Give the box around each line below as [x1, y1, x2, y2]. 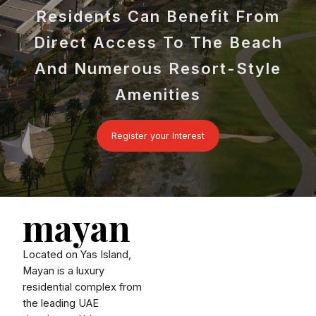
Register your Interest [111, 130, 205, 142]
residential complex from [23, 281, 142, 294]
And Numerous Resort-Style [35, 59, 281, 78]
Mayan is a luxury [23, 265, 104, 278]
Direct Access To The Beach [33, 33, 283, 51]
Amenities [115, 85, 201, 104]
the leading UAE [23, 297, 99, 310]
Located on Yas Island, [23, 248, 131, 262]
